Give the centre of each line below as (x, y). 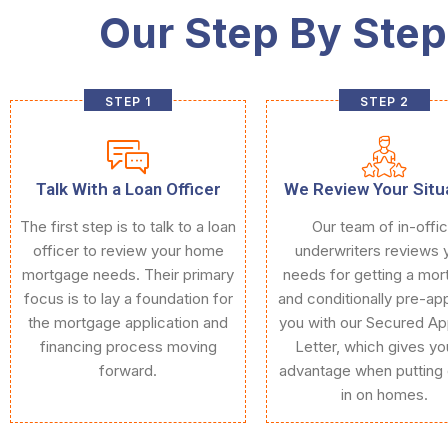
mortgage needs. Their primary (128, 274)
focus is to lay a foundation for (128, 298)
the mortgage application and (128, 322)
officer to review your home (128, 250)
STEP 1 (128, 101)
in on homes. (384, 394)
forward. (128, 370)
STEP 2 (384, 101)
